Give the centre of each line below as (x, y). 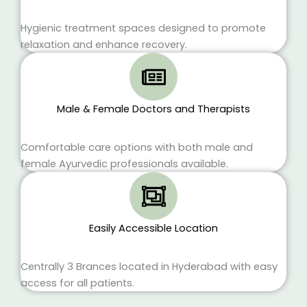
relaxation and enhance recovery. (104, 45)
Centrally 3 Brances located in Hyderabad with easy (149, 267)
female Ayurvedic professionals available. (124, 164)
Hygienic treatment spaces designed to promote (143, 28)
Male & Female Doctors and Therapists (153, 109)
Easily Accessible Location (153, 229)
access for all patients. (77, 283)
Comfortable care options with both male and (137, 148)
